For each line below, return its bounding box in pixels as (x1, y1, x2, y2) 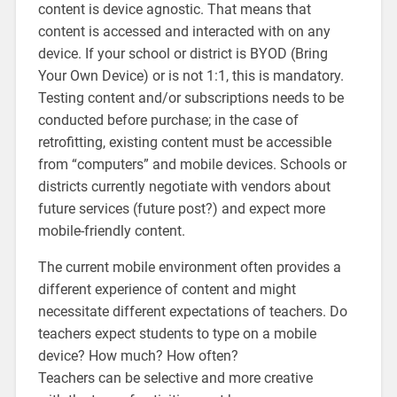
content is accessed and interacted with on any (37, 22, 331, 40)
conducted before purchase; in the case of (37, 111, 299, 128)
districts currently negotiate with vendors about (37, 177, 331, 195)
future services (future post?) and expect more (37, 199, 325, 217)
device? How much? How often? (37, 346, 238, 364)
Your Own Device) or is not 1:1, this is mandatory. (37, 66, 344, 84)
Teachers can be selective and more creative (37, 369, 313, 386)
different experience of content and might (37, 280, 296, 298)
